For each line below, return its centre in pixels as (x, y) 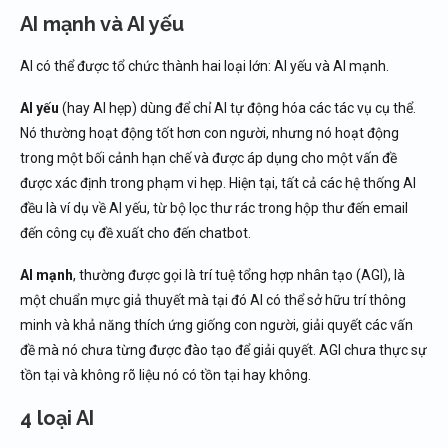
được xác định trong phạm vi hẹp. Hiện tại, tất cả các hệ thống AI (218, 183)
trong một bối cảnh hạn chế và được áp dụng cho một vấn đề (208, 158)
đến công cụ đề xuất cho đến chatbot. (135, 233)
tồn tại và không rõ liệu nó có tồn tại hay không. (165, 375)
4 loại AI (57, 418)
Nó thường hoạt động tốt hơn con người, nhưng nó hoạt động (209, 133)
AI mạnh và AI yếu (102, 24)
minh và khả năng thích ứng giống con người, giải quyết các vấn (216, 325)
